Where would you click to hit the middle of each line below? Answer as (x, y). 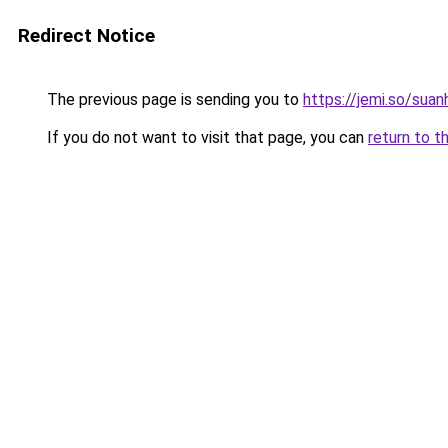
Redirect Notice (86, 35)
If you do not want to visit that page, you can (205, 137)
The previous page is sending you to (173, 99)
